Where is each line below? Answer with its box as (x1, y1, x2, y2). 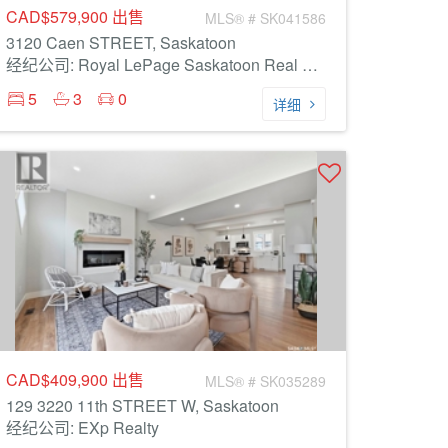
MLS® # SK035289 (205, 371, 326, 391)
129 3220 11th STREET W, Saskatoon (6, 394, 279, 417)
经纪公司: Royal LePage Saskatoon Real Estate (302, 53, 318, 76)
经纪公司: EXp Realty (6, 416, 159, 439)
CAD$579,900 (6, 5, 112, 28)
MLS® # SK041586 (205, 8, 326, 28)
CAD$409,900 (6, 368, 112, 391)
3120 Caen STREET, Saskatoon (6, 31, 236, 54)
